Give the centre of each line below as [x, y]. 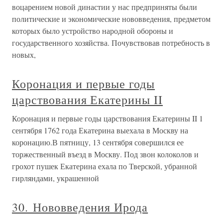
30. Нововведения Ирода [80, 207]
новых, [24, 55]
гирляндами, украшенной [56, 178]
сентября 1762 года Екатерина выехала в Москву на [100, 130]
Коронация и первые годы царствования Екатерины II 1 [108, 118]
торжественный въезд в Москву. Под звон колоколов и [105, 154]
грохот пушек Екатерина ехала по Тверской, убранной [105, 166]
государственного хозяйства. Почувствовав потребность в [111, 43]
